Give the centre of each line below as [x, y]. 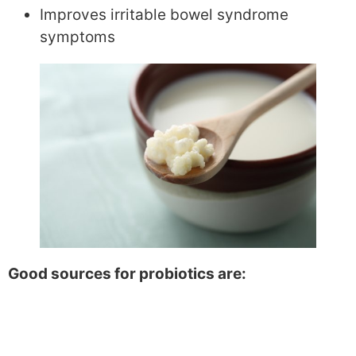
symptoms [77, 37]
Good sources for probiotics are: [127, 274]
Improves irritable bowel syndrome [164, 15]
